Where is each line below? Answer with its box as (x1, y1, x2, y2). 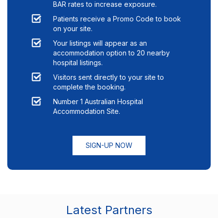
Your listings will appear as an (53, 39, 147, 48)
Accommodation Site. (53, 107, 120, 116)
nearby (145, 49, 170, 57)
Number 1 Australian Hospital (53, 97, 143, 106)
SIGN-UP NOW (86, 141, 132, 150)
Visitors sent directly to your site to (53, 73, 164, 82)
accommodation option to (53, 49, 137, 57)
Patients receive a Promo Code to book (53, 15, 181, 23)
